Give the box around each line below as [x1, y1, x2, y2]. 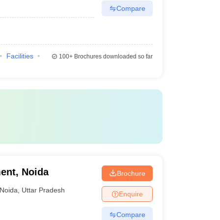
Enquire [118, 190, 143, 198]
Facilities [6, 52, 33, 60]
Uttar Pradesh [22, 186, 65, 194]
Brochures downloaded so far [72, 53, 153, 60]
